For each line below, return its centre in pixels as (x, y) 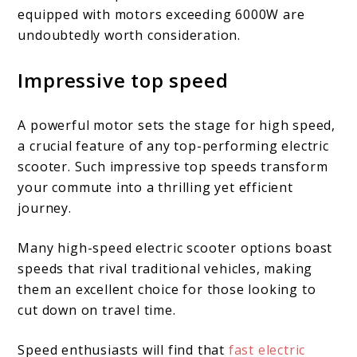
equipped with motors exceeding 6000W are (161, 14)
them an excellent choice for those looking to (167, 289)
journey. (45, 208)
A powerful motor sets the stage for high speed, (177, 125)
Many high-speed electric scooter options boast (175, 247)
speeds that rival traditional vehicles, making (165, 268)
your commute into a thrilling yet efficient (155, 187)
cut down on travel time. (97, 310)
